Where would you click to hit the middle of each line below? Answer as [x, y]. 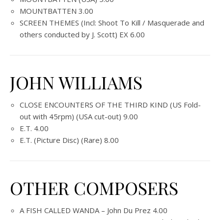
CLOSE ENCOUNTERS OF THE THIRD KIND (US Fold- [110, 105]
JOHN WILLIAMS [76, 82]
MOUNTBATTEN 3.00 [56, 11]
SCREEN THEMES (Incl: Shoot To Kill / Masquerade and [112, 23]
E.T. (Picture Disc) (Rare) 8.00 [69, 140]
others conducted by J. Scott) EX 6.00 [82, 34]
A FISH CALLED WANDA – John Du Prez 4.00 [94, 210]
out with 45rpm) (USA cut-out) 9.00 [79, 116]
